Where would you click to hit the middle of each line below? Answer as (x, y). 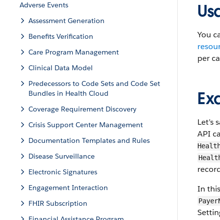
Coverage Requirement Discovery (82, 109)
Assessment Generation (67, 21)
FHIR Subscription (58, 203)
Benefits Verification (61, 36)
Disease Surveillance (62, 156)
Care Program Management (74, 52)
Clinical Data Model (61, 68)
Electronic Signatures (63, 172)
